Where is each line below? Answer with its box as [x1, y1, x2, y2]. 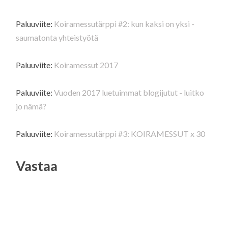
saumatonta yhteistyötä [16, 32, 99, 42]
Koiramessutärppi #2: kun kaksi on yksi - [54, 18, 195, 28]
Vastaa [16, 157, 58, 175]
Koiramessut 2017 [54, 60, 119, 70]
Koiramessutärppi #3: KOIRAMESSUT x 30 [54, 129, 206, 139]
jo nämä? [16, 101, 47, 111]
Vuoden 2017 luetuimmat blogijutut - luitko [54, 87, 205, 97]
